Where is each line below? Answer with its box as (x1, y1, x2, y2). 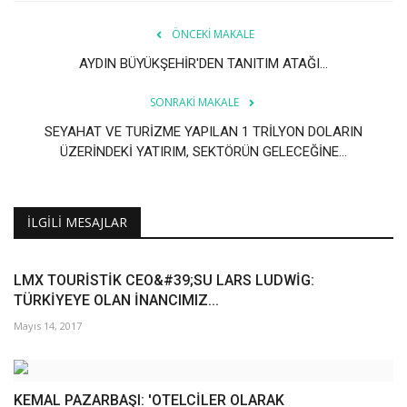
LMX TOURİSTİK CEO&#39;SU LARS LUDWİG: (14, 271, 314, 289)
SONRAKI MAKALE (150, 94, 239, 110)
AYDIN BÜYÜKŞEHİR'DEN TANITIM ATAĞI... (79, 55, 328, 72)
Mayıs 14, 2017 (14, 318, 82, 333)
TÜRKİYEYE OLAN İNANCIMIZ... (14, 291, 219, 309)
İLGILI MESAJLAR (27, 213, 127, 231)
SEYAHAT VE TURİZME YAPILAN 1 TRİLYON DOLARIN (45, 123, 362, 140)
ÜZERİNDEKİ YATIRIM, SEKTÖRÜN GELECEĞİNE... (60, 143, 347, 160)
